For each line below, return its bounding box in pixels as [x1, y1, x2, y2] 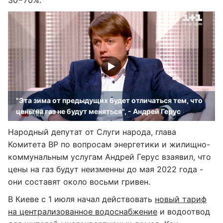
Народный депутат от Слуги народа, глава [8, 127, 176, 137]
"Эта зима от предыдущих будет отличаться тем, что [16, 96, 203, 105]
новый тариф [155, 194, 207, 204]
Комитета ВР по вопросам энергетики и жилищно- [8, 139, 210, 149]
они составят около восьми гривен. [8, 177, 150, 187]
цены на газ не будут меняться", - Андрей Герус [16, 107, 181, 115]
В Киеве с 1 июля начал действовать [8, 194, 155, 204]
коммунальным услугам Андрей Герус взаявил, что [8, 152, 211, 162]
